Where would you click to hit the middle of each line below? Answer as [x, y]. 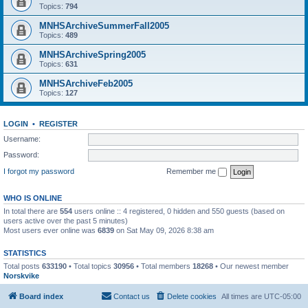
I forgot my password [39, 171]
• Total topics [90, 266]
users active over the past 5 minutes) [66, 220]
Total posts [23, 266]
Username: [22, 139]
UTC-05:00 [283, 296]
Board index [41, 296]
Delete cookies [192, 296]
